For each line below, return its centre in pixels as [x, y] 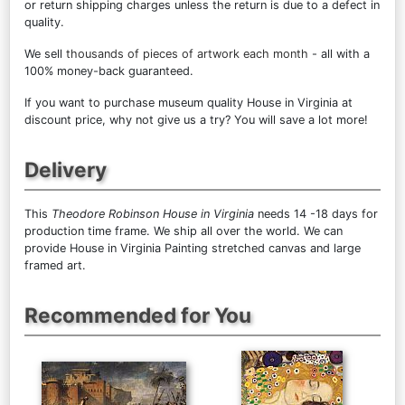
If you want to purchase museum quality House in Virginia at [188, 103]
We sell [45, 54]
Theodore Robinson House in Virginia [153, 214]
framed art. [55, 266]
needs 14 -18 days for [316, 214]
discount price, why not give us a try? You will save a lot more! [196, 120]
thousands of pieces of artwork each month [187, 54]
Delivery [66, 170]
